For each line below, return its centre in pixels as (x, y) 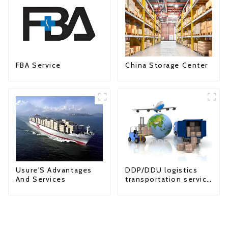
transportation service (168, 179)
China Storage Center (166, 65)
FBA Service (38, 65)
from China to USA (161, 189)
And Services (41, 179)
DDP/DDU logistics (161, 170)
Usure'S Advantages (54, 170)
